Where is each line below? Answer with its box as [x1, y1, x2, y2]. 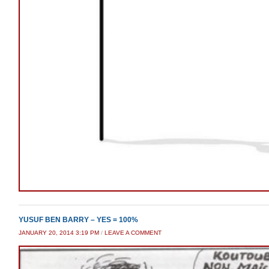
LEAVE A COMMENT [104, 229, 162, 237]
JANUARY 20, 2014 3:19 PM [19, 229, 99, 237]
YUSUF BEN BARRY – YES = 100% [19, 216, 138, 225]
